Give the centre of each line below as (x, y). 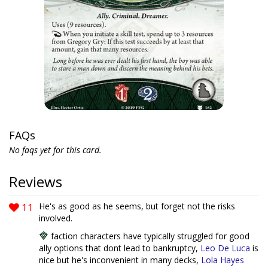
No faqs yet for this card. (55, 150)
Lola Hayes (223, 260)
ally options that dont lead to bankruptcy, (120, 248)
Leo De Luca (225, 248)
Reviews (36, 182)
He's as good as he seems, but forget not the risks (137, 206)
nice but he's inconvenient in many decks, (120, 260)
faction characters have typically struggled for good (149, 236)
